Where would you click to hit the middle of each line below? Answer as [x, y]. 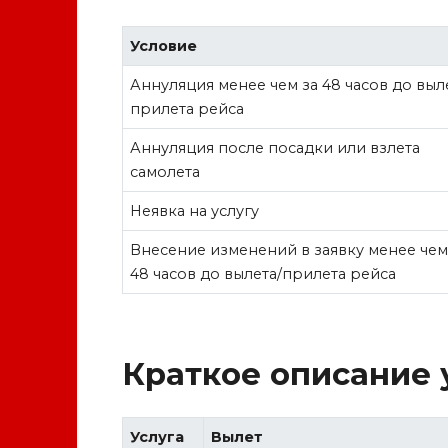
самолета [165, 171]
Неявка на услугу [195, 210]
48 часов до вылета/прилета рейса [263, 273]
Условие [164, 45]
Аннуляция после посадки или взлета [275, 147]
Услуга [157, 436]
